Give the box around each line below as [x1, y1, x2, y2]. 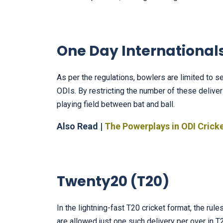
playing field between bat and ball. [57, 100, 175, 110]
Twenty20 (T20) [57, 172, 169, 192]
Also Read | [57, 121, 105, 132]
